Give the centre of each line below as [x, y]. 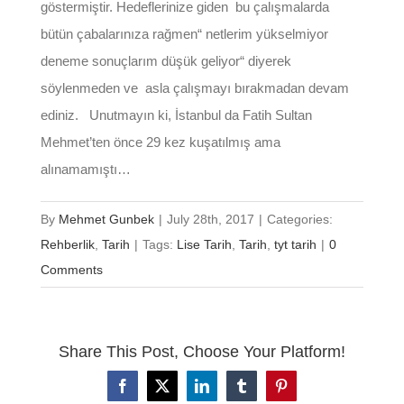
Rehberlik [67, 244]
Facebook [149, 392]
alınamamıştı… [85, 169]
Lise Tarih [204, 244]
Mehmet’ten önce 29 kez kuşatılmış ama [160, 142]
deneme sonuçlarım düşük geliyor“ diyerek [165, 60]
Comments [71, 269]
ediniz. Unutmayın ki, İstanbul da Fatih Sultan [176, 115]
